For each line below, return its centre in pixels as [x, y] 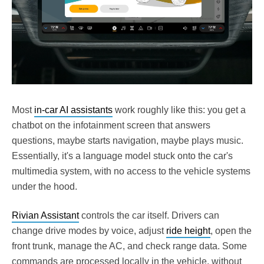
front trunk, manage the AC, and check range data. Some [129, 246]
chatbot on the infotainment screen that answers [111, 126]
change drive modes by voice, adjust [89, 231]
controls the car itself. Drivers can [149, 216]
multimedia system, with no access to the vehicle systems [131, 171]
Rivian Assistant [45, 216]
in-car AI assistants [73, 110]
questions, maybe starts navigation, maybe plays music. [128, 141]
